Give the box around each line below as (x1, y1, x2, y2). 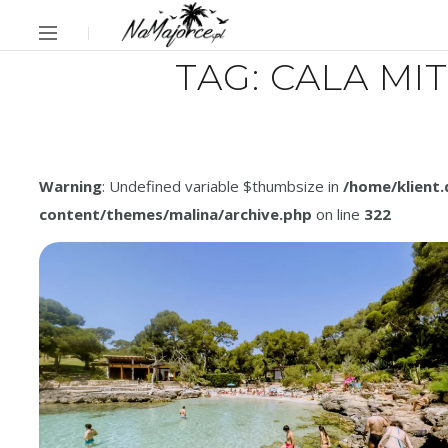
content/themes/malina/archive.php (39, 204, 312, 225)
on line (312, 204, 364, 225)
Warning (39, 176, 102, 197)
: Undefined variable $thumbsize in (102, 176, 343, 197)
